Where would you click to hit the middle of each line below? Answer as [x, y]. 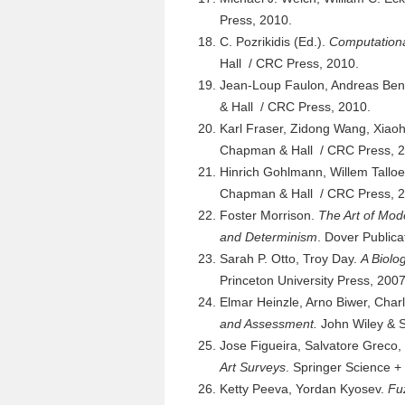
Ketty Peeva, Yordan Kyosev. [304, 389]
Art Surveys [253, 367]
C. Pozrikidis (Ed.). [274, 42]
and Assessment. [270, 324]
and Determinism [268, 237]
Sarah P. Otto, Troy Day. [290, 259]
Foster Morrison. [269, 215]
